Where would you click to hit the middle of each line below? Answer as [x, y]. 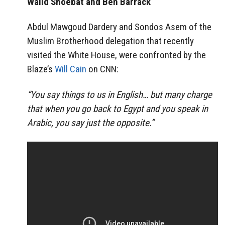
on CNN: [102, 69]
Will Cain [71, 69]
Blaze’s [41, 69]
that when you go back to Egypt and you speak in [118, 109]
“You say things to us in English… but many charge [120, 95]
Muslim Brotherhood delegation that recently [110, 41]
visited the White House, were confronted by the [117, 55]
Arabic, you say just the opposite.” [90, 123]
